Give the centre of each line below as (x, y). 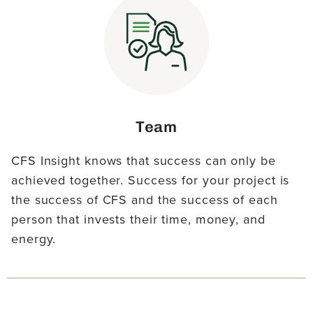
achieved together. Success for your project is (151, 181)
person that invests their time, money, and (138, 220)
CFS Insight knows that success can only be (144, 161)
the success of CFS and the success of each (145, 200)
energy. (34, 239)
